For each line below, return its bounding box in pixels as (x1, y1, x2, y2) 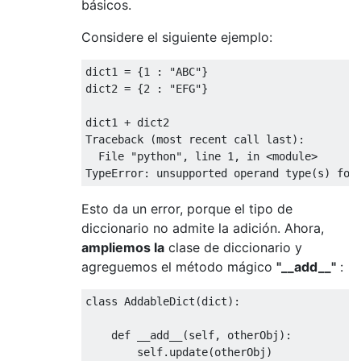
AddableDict (124, 294, 195, 308)
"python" (131, 149, 182, 163)
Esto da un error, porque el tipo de (81, 200, 293, 217)
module (272, 149, 311, 163)
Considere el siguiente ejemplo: (81, 28, 272, 45)
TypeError (85, 166, 143, 180)
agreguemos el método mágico (81, 258, 276, 275)
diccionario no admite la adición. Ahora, (81, 219, 324, 236)
